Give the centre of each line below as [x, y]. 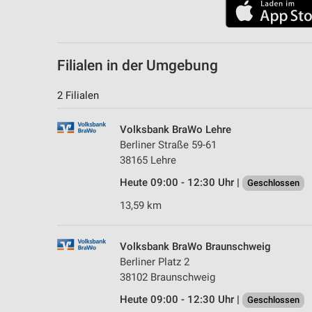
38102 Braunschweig [167, 277]
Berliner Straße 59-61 [168, 145]
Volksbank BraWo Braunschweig [195, 246]
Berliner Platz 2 [155, 262]
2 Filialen [78, 95]
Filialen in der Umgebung [138, 65]
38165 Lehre [148, 160]
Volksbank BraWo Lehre [175, 129]
